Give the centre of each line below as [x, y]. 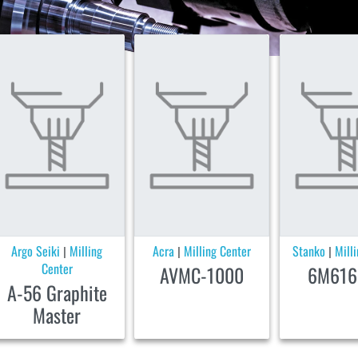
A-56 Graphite [57, 292]
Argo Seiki [36, 251]
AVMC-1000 [202, 274]
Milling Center [218, 251]
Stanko [309, 251]
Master [57, 314]
